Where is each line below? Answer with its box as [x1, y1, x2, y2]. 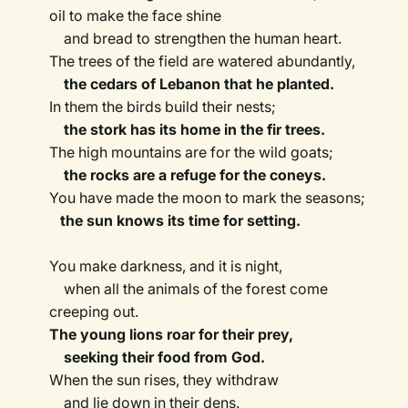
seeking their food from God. [49, 348, 266, 367]
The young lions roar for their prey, [49, 325, 294, 344]
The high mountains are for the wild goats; [49, 143, 334, 162]
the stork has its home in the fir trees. [64, 120, 326, 139]
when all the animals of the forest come [49, 280, 329, 299]
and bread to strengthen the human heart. [49, 29, 342, 48]
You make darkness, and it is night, [49, 257, 283, 276]
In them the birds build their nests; [49, 97, 277, 117]
